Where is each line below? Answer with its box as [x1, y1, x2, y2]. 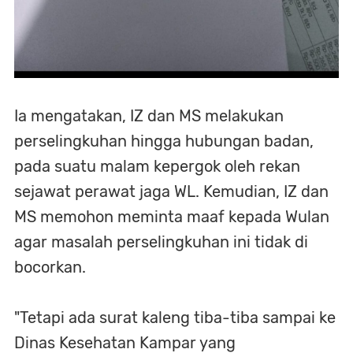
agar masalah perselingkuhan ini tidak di [14, 232, 308, 251]
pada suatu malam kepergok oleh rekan [14, 156, 300, 176]
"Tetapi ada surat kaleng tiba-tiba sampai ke [14, 307, 336, 327]
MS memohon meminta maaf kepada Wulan [14, 206, 329, 226]
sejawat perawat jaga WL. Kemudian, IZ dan [14, 181, 329, 201]
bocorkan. [14, 257, 90, 277]
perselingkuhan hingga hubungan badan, [14, 131, 314, 150]
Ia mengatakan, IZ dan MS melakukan [14, 106, 284, 125]
